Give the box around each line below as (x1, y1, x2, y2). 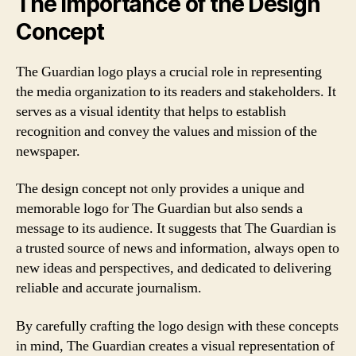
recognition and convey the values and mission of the (16, 122, 317, 141)
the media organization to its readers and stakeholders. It (16, 82, 336, 101)
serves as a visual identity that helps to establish (16, 102, 286, 121)
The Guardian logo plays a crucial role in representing (16, 62, 322, 81)
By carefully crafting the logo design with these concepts (16, 316, 339, 335)
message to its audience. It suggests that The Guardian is (16, 219, 336, 238)
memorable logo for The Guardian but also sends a (16, 199, 303, 218)
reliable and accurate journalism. (16, 279, 202, 297)
